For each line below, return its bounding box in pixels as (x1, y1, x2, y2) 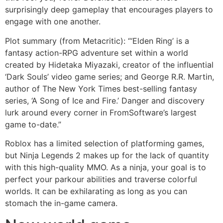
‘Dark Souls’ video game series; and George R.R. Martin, (5, 71, 214, 82)
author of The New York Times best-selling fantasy (5, 83, 197, 94)
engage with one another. (5, 16, 101, 27)
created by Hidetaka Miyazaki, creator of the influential (5, 59, 214, 70)
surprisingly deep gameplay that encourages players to (5, 4, 213, 15)
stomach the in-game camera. (5, 198, 117, 208)
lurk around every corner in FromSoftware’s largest (5, 107, 197, 117)
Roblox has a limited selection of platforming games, (5, 138, 204, 148)
